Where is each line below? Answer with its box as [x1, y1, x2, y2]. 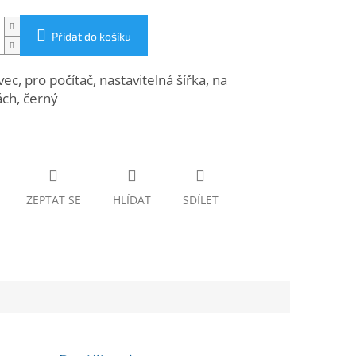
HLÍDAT [112, 192, 151, 208]
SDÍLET [182, 192, 219, 208]
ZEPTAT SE [25, 192, 81, 208]
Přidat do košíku [51, 29, 131, 44]
